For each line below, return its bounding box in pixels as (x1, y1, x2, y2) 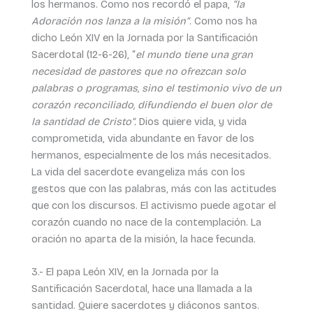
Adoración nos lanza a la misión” (31, 15, 189, 28)
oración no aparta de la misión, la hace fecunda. (31, 233, 256, 246)
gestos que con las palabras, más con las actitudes (31, 182, 277, 196)
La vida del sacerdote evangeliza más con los (31, 166, 245, 179)
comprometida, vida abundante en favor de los (31, 132, 254, 145)
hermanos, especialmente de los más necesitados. (31, 149, 271, 162)
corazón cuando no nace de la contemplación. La (31, 216, 261, 229)
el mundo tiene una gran (135, 48, 253, 61)
